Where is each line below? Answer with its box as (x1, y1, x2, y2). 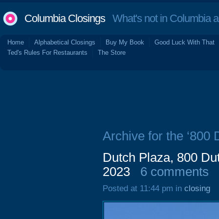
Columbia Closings (24, 12, 105, 24)
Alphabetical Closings (34, 39, 95, 46)
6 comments (140, 165, 209, 178)
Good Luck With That (154, 39, 215, 46)
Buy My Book (106, 39, 144, 46)
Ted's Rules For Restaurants (7, 49, 88, 56)
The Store (98, 49, 126, 56)
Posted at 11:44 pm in (103, 184, 184, 193)
